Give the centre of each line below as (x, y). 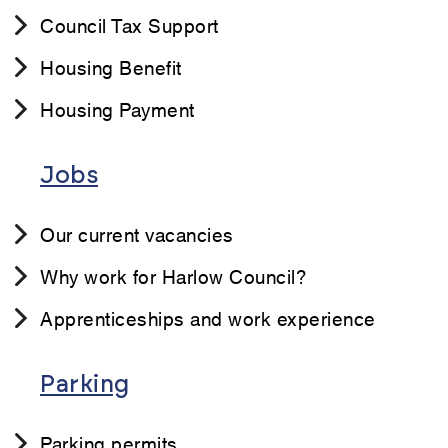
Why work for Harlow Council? (173, 276)
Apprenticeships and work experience (208, 318)
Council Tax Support (129, 25)
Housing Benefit (111, 67)
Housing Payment (117, 109)
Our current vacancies (137, 234)
